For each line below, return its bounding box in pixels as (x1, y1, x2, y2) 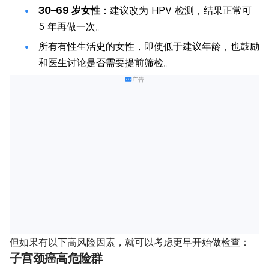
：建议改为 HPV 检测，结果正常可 (100, 4, 252, 17)
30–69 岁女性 (38, 4, 100, 17)
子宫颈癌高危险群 (10, 251, 103, 266)
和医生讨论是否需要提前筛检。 (38, 56, 173, 69)
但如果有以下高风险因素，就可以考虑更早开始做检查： (10, 236, 250, 249)
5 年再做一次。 (38, 20, 105, 33)
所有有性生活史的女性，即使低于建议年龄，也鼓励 (38, 40, 259, 53)
